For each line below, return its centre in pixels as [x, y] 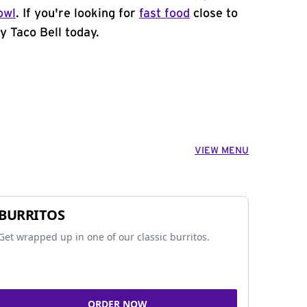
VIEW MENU [222, 151]
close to [214, 14]
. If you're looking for [77, 14]
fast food [164, 14]
